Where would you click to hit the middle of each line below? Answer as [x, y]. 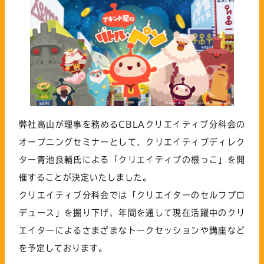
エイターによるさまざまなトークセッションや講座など [132, 230]
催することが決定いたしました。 [85, 177]
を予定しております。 [63, 248]
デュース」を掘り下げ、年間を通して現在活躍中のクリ [132, 212]
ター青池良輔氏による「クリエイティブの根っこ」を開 [132, 159]
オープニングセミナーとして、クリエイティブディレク [132, 142]
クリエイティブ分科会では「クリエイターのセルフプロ [132, 195]
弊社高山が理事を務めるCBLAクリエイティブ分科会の [132, 124]
